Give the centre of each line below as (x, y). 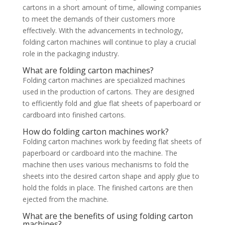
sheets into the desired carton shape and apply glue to (111, 176)
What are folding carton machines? (88, 70)
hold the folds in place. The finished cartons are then (107, 187)
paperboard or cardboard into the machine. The (100, 153)
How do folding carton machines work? (95, 131)
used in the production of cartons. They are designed (108, 91)
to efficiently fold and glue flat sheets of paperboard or (111, 103)
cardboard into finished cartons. (74, 115)
